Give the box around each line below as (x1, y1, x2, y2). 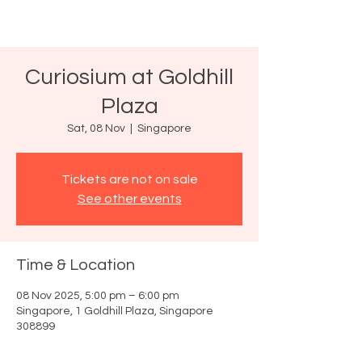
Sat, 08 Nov (67, 123, 125, 134)
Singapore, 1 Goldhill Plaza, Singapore (16, 305, 213, 317)
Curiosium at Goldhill (25, 65, 234, 89)
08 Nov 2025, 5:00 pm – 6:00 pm (16, 290, 179, 301)
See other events (77, 192, 182, 205)
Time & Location (16, 257, 135, 273)
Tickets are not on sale (61, 173, 198, 186)
